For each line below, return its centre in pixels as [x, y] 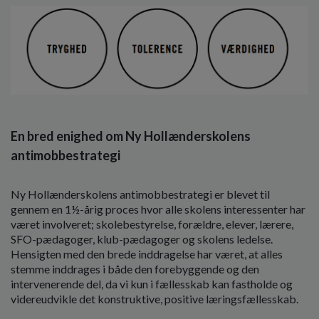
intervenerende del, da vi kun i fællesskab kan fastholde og [152, 284]
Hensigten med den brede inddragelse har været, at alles [147, 254]
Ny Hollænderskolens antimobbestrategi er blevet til [140, 194]
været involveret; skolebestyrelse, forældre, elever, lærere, [152, 224]
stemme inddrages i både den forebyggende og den [135, 269]
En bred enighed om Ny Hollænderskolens [131, 136]
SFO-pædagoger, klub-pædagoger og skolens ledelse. [142, 239]
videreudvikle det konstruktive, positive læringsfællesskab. [156, 299]
